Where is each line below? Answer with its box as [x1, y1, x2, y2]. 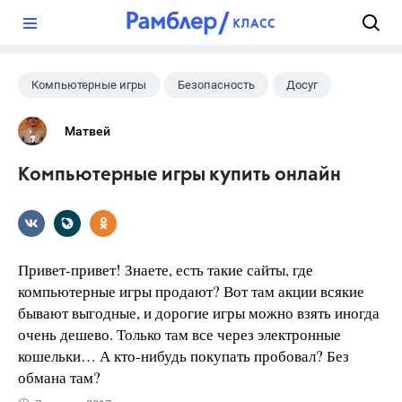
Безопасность [178, 78, 255, 92]
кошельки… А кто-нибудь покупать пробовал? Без [18, 345, 349, 366]
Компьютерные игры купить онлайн [18, 166, 341, 185]
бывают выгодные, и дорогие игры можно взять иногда [18, 302, 380, 323]
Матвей [65, 124, 110, 138]
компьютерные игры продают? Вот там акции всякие [18, 281, 364, 301]
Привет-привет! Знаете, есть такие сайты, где [18, 259, 313, 280]
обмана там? [18, 367, 106, 388]
